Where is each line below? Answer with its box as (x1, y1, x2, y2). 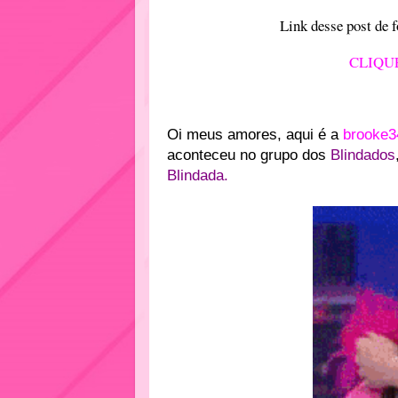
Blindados (330, 146, 395, 163)
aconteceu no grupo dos (167, 146, 330, 163)
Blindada (167, 166, 224, 184)
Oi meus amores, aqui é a (167, 125, 338, 143)
